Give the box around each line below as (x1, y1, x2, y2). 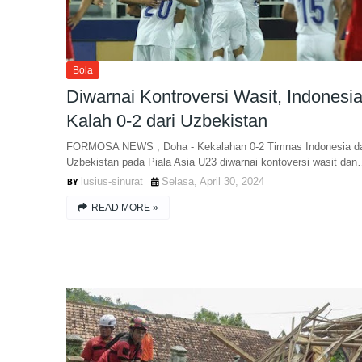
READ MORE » (91, 202, 158, 213)
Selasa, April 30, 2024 (162, 175, 264, 187)
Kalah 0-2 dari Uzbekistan (66, 111, 267, 131)
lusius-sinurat (81, 175, 143, 187)
